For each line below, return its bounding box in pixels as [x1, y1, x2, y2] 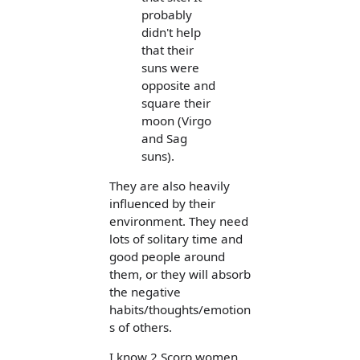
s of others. [109, 318, 172, 335]
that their [141, 41, 194, 58]
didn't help [141, 23, 201, 40]
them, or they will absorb [109, 265, 251, 282]
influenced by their [109, 194, 215, 211]
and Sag [141, 129, 187, 146]
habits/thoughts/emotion [109, 301, 251, 317]
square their [141, 94, 211, 111]
